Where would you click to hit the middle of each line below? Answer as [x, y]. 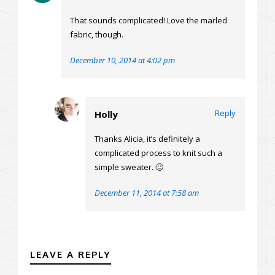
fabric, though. [97, 35]
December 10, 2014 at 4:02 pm [122, 60]
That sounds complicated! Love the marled [149, 21]
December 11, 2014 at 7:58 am [147, 193]
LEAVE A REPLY [71, 255]
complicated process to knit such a [158, 153]
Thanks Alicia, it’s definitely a [147, 139]
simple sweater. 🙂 [129, 167]
